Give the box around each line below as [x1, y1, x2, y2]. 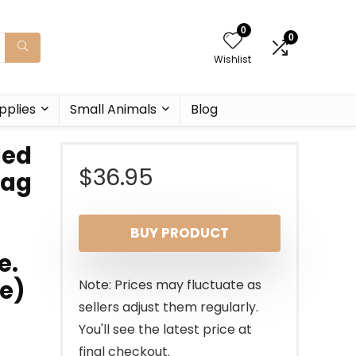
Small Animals [69, 100, 157, 118]
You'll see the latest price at [79, 320, 252, 339]
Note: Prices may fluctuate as [79, 276, 261, 294]
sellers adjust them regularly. [79, 298, 258, 316]
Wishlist [214, 52, 251, 66]
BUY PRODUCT [130, 223, 229, 242]
